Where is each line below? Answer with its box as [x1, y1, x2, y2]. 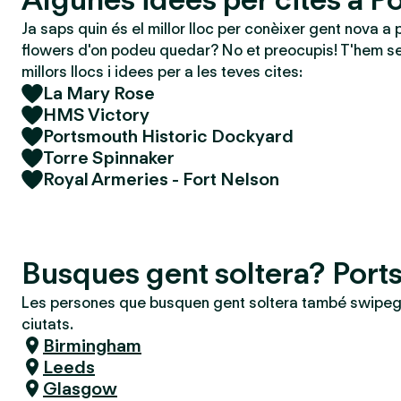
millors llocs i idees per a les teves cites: [21, 63, 303, 81]
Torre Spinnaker [43, 147, 175, 168]
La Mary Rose [43, 82, 155, 104]
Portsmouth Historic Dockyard [43, 125, 294, 147]
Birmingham [43, 335, 141, 356]
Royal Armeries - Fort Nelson [43, 168, 279, 190]
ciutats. [21, 315, 73, 333]
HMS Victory [43, 104, 149, 125]
